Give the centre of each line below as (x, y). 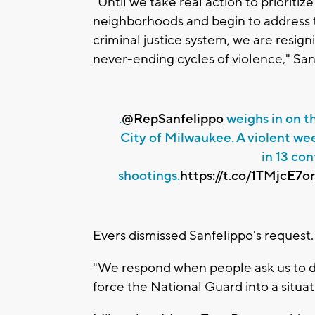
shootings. (149, 176)
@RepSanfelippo (173, 119)
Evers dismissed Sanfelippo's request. (203, 236)
